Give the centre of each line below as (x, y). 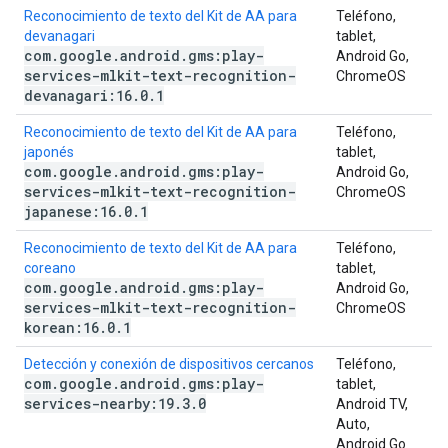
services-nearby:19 (99, 403)
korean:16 (61, 327)
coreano (50, 268)
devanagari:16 (78, 95)
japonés (49, 152)
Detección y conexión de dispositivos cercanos (169, 364)
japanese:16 (70, 211)
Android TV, (372, 404)
